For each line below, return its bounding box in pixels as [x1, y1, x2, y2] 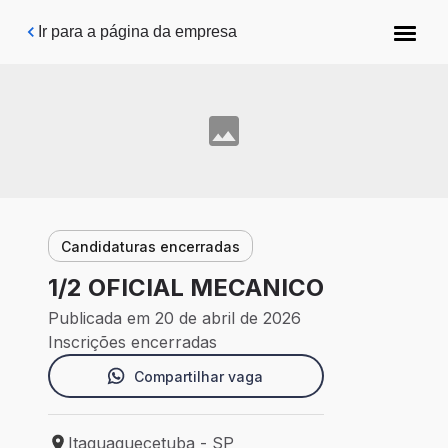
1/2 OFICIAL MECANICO [48, 273, 324, 303]
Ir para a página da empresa [38, 23, 237, 40]
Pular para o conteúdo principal [31, 16, 253, 33]
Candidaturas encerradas [61, 237, 240, 255]
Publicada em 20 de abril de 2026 [48, 308, 301, 329]
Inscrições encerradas [48, 332, 217, 353]
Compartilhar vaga [133, 367, 263, 385]
